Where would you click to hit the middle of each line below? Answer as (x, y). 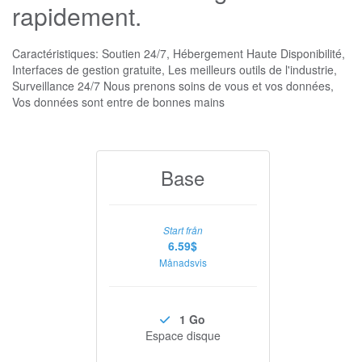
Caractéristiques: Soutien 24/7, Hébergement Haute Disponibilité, (179, 53)
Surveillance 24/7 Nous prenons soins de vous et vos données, (173, 86)
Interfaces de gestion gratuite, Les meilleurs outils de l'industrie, (175, 69)
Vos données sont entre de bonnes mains (118, 102)
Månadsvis (183, 262)
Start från (183, 230)
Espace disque (183, 335)
